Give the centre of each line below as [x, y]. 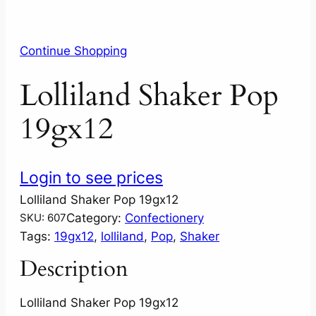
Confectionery [164, 218]
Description [74, 268]
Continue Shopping [73, 50]
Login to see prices [91, 177]
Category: [96, 218]
